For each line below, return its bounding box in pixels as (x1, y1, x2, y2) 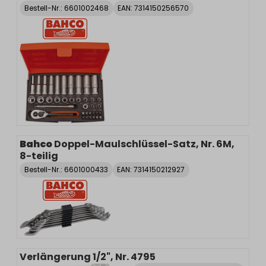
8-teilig (20, 148, 58, 163)
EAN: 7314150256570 (118, 3, 189, 13)
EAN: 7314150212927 (117, 164, 185, 175)
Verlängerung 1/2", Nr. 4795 (20, 249, 156, 264)
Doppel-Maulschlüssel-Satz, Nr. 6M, (54, 137, 235, 151)
